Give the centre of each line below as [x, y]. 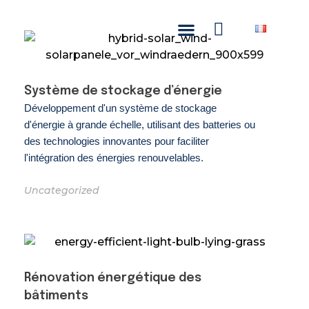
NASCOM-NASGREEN [29, 40]
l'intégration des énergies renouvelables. [114, 158]
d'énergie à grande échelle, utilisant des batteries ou [140, 124]
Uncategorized [62, 190]
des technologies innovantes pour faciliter [117, 141]
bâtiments [56, 296]
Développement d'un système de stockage [120, 108]
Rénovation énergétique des [113, 278]
